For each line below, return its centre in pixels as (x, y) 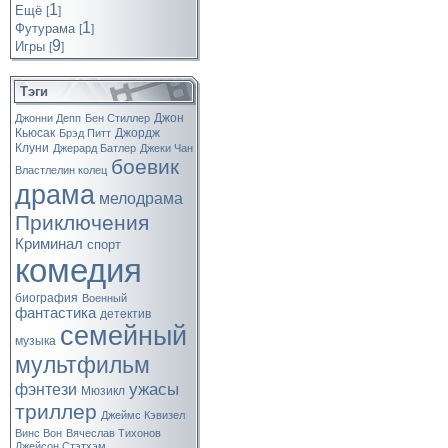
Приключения (82, 223)
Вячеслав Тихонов (113, 433)
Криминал (49, 244)
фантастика (55, 313)
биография (46, 298)
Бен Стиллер (117, 118)
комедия (78, 270)
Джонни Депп (48, 118)
